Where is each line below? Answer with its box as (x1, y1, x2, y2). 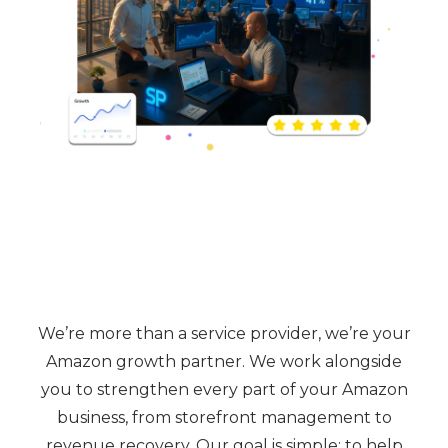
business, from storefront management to (56, 408, 392, 428)
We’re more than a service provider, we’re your (37, 324, 411, 344)
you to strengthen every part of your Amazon (40, 380, 408, 400)
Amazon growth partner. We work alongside (46, 352, 402, 372)
